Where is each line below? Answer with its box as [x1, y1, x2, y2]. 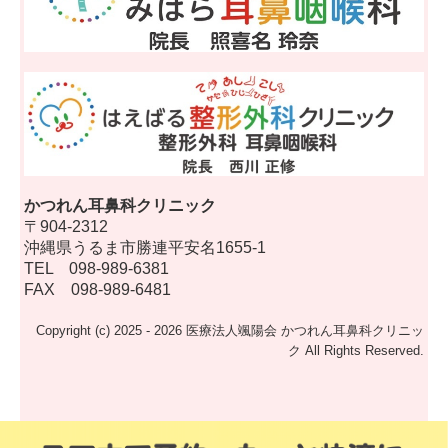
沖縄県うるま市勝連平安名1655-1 [24, 239, 267, 257]
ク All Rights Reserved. [287, 343, 424, 359]
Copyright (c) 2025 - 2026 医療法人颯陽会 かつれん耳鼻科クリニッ [35, 323, 424, 339]
